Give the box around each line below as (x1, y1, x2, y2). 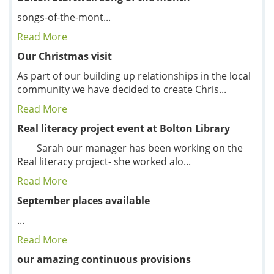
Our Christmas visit (17, 49, 112, 63)
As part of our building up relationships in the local (17, 68, 251, 83)
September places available (17, 193, 150, 207)
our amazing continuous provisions (17, 252, 191, 266)
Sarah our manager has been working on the (17, 141, 243, 155)
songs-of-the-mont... (17, 10, 111, 24)
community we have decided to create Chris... (17, 82, 226, 96)
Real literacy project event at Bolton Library (17, 121, 230, 135)
